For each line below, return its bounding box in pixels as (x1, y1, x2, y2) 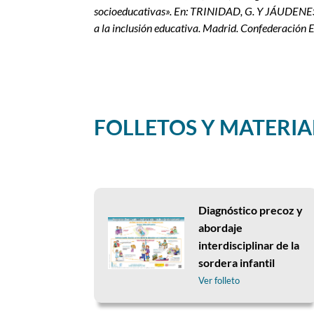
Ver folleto (198, 275, 240, 287)
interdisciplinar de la (198, 238, 299, 252)
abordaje (198, 221, 243, 235)
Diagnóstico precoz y (198, 203, 303, 217)
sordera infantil (198, 256, 275, 270)
